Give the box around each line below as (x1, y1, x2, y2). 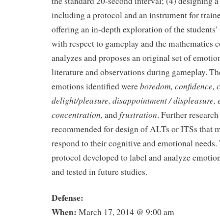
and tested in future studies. (52, 165, 147, 177)
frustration (117, 108, 157, 120)
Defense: (52, 191, 83, 204)
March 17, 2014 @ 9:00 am (77, 206, 174, 218)
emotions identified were (52, 80, 140, 92)
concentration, (52, 108, 105, 120)
